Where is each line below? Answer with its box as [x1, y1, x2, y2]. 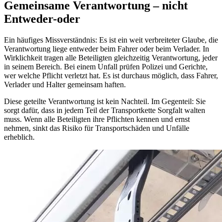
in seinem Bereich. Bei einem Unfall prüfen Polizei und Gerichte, [4, 62, 208, 71]
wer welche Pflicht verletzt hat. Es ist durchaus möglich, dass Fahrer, [4, 71, 218, 80]
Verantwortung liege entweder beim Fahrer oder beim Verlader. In [4, 45, 209, 54]
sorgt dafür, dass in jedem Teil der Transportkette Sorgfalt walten [4, 106, 205, 115]
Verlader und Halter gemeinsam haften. [4, 80, 126, 89]
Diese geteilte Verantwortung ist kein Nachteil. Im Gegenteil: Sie [4, 97, 206, 106]
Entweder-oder [4, 12, 80, 26]
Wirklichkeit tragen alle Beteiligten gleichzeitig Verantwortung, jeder [4, 54, 218, 62]
